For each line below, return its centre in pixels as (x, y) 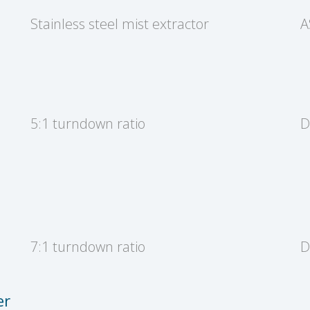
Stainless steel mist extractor (120, 24)
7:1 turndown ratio (88, 246)
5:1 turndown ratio (88, 123)
